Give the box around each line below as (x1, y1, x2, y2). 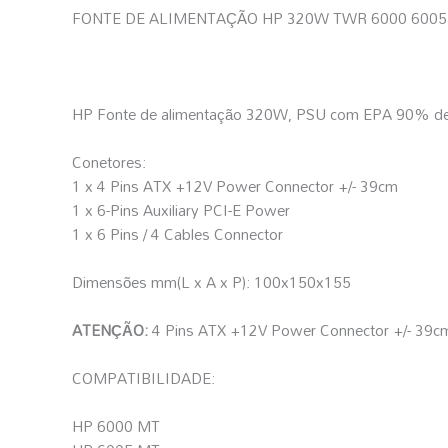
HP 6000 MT (72, 410, 160, 441)
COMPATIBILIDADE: (72, 362, 215, 393)
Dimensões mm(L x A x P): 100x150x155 (72, 266, 351, 297)
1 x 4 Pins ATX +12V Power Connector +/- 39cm (72, 170, 398, 201)
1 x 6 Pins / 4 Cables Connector (72, 218, 283, 249)
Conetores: (72, 146, 146, 177)
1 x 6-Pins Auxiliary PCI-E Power (72, 194, 290, 225)
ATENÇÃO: (72, 314, 148, 345)
